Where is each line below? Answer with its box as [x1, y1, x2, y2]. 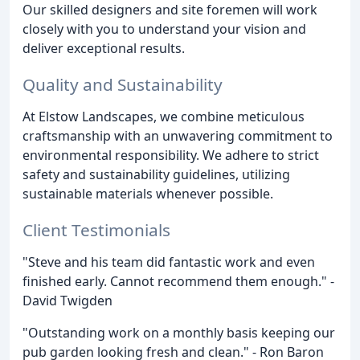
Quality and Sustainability [22, 72, 223, 96]
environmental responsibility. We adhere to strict [22, 145, 319, 164]
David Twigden [22, 291, 112, 309]
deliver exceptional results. [22, 39, 185, 57]
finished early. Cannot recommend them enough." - [22, 272, 334, 290]
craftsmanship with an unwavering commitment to [22, 126, 333, 145]
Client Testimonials [22, 218, 170, 241]
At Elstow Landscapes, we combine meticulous [22, 107, 305, 125]
